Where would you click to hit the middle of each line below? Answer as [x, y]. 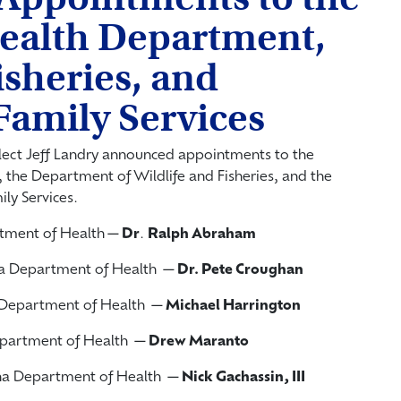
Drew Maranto [199, 342]
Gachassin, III [260, 378]
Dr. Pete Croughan [240, 270]
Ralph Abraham [202, 235]
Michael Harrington [233, 306]
